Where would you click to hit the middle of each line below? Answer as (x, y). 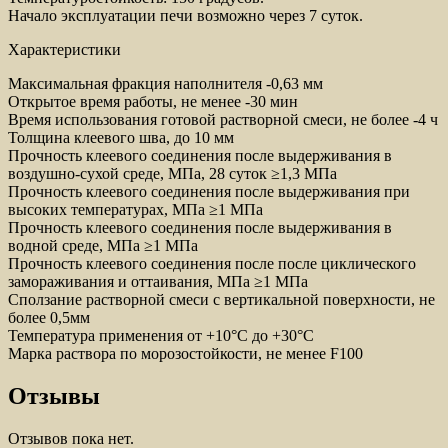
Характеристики (64, 50)
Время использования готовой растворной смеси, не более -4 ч (223, 120)
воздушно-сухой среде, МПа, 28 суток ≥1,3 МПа (172, 174)
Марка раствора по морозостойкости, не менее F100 (185, 354)
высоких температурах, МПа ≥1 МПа (135, 210)
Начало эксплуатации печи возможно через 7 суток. (185, 16)
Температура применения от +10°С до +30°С (161, 336)
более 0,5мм (49, 318)
